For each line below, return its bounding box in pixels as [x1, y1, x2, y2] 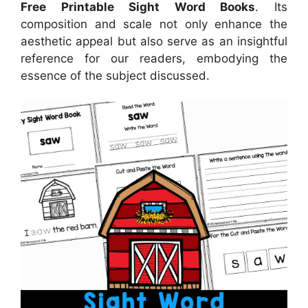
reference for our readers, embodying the [21, 51, 287, 65]
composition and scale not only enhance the [21, 16, 287, 31]
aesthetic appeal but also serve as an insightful [21, 34, 287, 48]
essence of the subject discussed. [21, 68, 210, 82]
